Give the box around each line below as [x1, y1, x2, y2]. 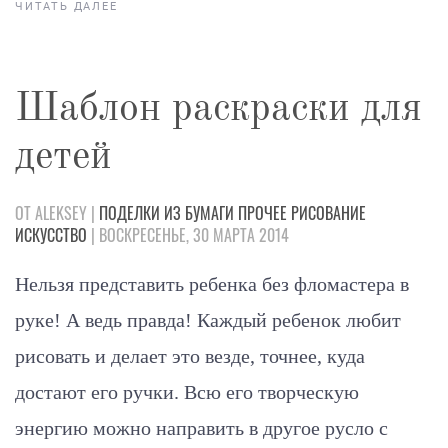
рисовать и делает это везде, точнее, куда [15, 344, 365, 367]
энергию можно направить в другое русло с [15, 416, 388, 439]
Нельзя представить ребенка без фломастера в [15, 272, 409, 295]
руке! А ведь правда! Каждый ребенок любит [15, 308, 401, 331]
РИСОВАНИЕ [291, 200, 366, 225]
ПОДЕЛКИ [99, 200, 160, 225]
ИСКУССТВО [15, 222, 87, 247]
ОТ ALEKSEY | [15, 200, 99, 225]
